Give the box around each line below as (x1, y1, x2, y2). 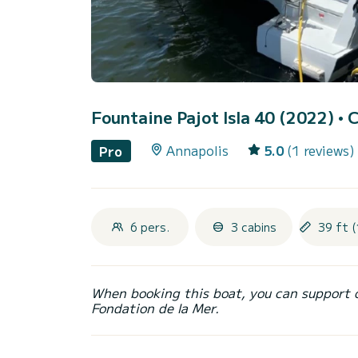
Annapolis (165, 141, 229, 161)
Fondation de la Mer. (91, 297, 219, 317)
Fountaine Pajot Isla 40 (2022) (91, 105, 338, 129)
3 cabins (230, 218, 276, 235)
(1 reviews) (286, 141, 355, 161)
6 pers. (129, 218, 169, 235)
